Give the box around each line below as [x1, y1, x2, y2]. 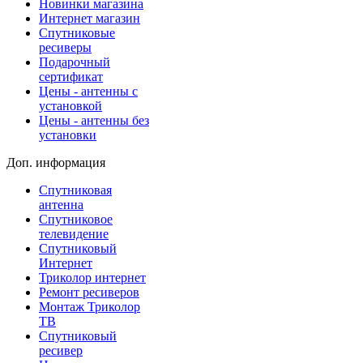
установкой [39, 99, 102, 113]
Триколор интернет [39, 271, 146, 284]
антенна [39, 198, 83, 211]
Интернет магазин [39, 11, 140, 25]
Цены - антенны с [39, 84, 138, 98]
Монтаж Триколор [39, 300, 140, 314]
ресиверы [39, 41, 92, 54]
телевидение [39, 227, 109, 241]
